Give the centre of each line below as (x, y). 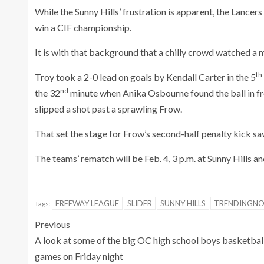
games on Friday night (79, 256)
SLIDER (140, 203)
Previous (52, 224)
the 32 (47, 93)
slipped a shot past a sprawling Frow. (109, 108)
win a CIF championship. (83, 27)
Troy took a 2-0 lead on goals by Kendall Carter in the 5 (145, 77)
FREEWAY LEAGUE (87, 203)
